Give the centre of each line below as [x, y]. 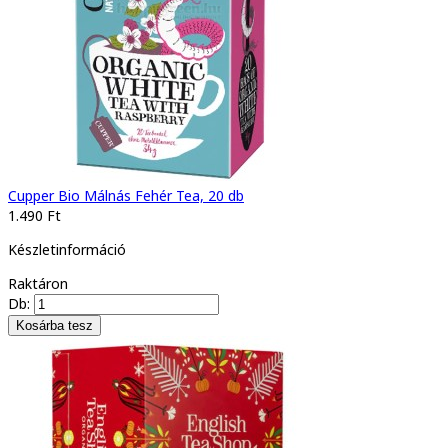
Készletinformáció [67, 249]
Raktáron [38, 283]
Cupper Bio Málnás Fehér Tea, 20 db [126, 195]
